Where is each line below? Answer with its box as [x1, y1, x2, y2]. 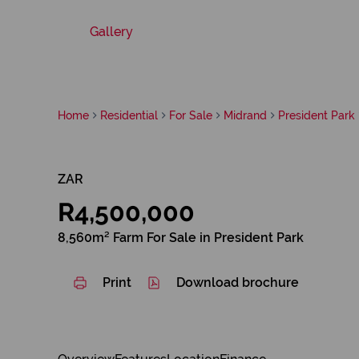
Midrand [224, 108, 267, 122]
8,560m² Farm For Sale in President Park [58, 230, 304, 245]
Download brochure [176, 275, 299, 290]
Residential [100, 108, 158, 122]
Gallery [90, 24, 133, 39]
